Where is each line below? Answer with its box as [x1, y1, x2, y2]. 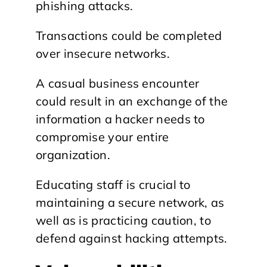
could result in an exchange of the [36, 93, 228, 108]
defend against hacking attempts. [36, 230, 228, 246]
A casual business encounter [36, 75, 200, 91]
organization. [36, 147, 110, 162]
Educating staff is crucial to [36, 176, 191, 192]
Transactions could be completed [36, 27, 222, 43]
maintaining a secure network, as [36, 194, 225, 210]
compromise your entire [36, 129, 169, 144]
